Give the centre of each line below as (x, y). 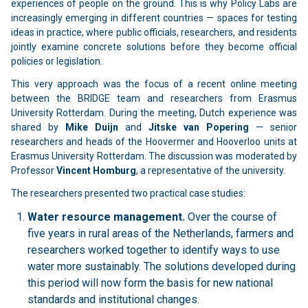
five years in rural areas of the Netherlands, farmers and (161, 234)
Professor (34, 171)
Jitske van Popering (199, 128)
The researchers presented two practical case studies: (128, 194)
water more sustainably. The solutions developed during (162, 267)
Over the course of (231, 217)
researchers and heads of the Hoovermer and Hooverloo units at (154, 142)
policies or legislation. (57, 62)
